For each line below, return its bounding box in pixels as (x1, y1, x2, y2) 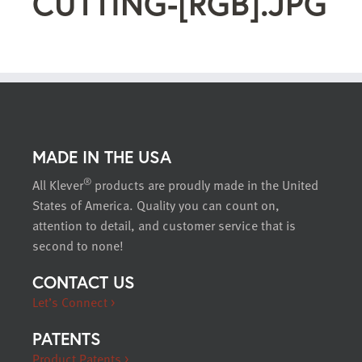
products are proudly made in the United (91, 175, 318, 196)
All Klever (32, 175, 83, 196)
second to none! (32, 236, 124, 256)
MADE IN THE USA (32, 145, 171, 169)
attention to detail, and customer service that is (32, 216, 296, 236)
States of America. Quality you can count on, (32, 196, 280, 216)
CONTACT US (32, 271, 135, 294)
